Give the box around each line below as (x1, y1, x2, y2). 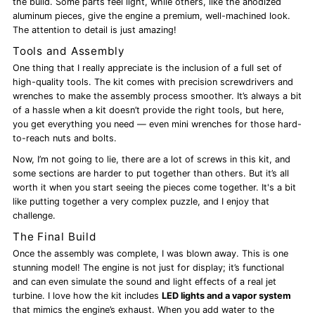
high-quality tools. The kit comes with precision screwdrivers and (13, 77, 294, 88)
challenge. (13, 210, 56, 221)
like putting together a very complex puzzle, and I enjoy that (13, 196, 270, 207)
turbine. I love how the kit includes (13, 290, 162, 302)
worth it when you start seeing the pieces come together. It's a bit (13, 182, 297, 193)
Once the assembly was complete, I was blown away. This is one (13, 248, 289, 259)
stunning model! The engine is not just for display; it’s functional (13, 262, 285, 274)
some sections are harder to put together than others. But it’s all (13, 168, 290, 179)
